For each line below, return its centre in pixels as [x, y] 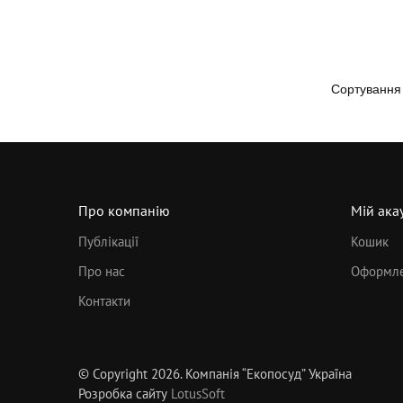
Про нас [102, 272]
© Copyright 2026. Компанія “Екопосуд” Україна [215, 374]
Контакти [104, 301]
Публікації [108, 242]
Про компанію [124, 210]
